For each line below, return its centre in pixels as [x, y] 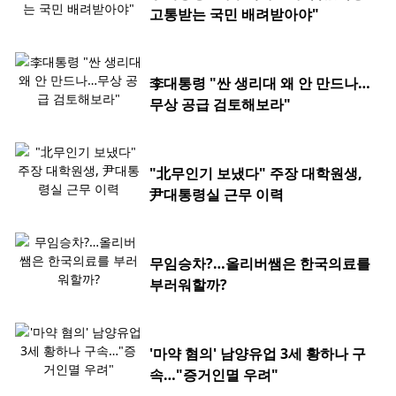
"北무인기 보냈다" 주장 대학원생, [256, 174]
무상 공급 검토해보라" [220, 105]
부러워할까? [188, 285]
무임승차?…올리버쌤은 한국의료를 [260, 264]
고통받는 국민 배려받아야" [234, 15]
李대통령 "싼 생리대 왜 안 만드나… [260, 84]
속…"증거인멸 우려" [214, 375]
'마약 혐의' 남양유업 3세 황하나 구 [258, 354]
